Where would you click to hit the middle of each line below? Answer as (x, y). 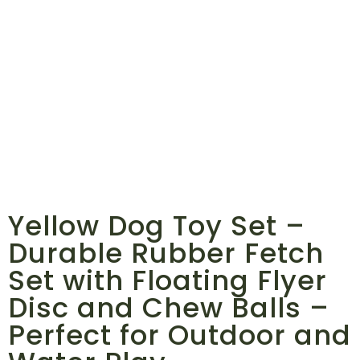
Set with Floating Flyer (168, 280)
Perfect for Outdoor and (180, 335)
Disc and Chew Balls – (169, 307)
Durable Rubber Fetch (166, 253)
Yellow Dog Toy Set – (157, 225)
